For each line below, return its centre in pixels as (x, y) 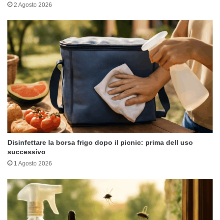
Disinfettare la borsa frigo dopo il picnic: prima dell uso (100, 143)
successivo (27, 152)
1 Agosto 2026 (33, 164)
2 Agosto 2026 (33, 5)
